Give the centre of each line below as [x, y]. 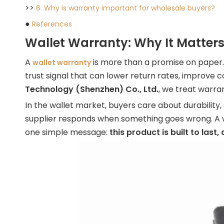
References [52, 24]
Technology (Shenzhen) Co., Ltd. [92, 89]
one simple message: [67, 132]
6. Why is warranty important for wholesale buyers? [125, 8]
